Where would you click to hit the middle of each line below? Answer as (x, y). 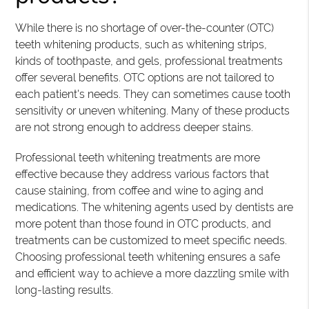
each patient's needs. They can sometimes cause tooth (153, 94)
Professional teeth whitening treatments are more (138, 158)
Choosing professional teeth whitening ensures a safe (148, 257)
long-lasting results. (64, 290)
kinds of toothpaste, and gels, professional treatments (149, 61)
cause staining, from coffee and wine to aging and (140, 191)
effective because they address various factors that (142, 174)
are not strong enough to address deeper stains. (134, 127)
